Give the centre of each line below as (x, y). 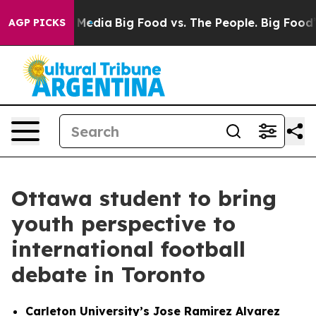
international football (128, 249)
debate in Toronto (108, 274)
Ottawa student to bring (144, 198)
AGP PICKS (37, 23)
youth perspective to (123, 224)
